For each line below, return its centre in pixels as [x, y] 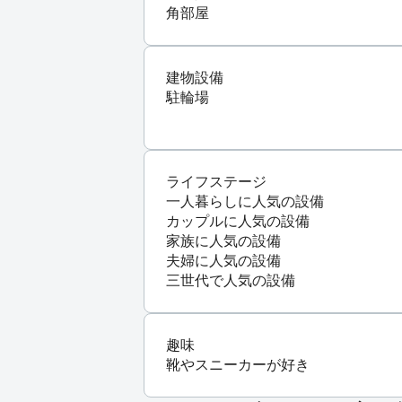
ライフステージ [216, 181]
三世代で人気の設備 [231, 280]
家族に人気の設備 [223, 240]
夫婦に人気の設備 [223, 260]
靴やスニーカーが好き [238, 364]
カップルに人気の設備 [238, 221]
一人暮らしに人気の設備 [245, 201]
